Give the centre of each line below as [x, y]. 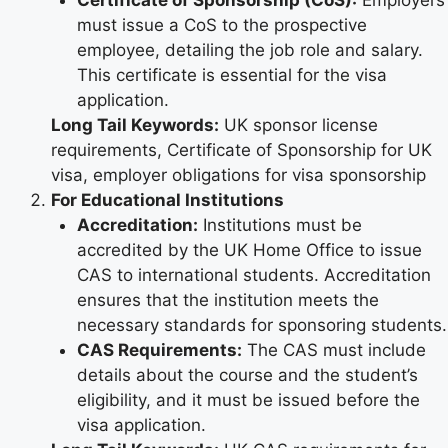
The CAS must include [333, 349]
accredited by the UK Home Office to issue [249, 249]
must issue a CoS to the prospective [221, 24]
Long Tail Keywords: [135, 124]
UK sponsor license [298, 124]
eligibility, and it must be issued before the [248, 399]
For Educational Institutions [167, 199]
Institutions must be [279, 224]
